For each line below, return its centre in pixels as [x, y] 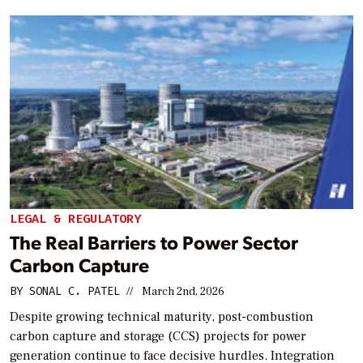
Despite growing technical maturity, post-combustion [162, 317]
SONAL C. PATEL [75, 292]
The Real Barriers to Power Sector [154, 242]
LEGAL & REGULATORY [75, 218]
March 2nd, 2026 [183, 292]
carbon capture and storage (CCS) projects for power [158, 337]
